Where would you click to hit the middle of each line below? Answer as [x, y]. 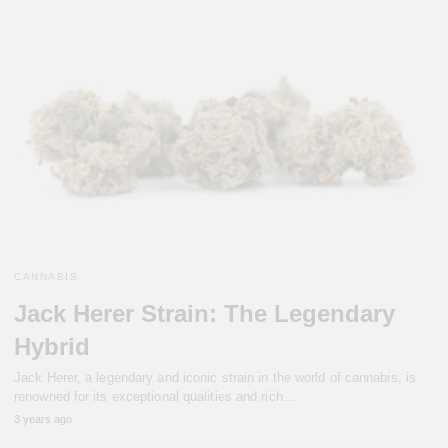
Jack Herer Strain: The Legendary [204, 313]
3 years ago [43, 418]
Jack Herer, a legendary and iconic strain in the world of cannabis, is [215, 377]
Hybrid [52, 346]
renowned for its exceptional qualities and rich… [155, 396]
